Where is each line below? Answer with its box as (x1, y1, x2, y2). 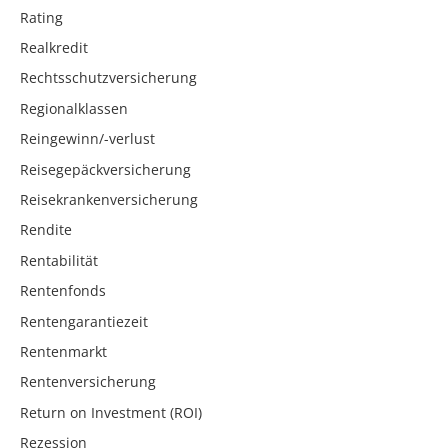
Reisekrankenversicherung (20, 190, 198, 210)
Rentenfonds (20, 281, 106, 301)
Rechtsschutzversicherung (20, 68, 197, 88)
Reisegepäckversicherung (20, 159, 191, 179)
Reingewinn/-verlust (20, 129, 155, 149)
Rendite (20, 220, 72, 240)
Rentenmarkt (20, 341, 107, 361)
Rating (20, 7, 63, 27)
